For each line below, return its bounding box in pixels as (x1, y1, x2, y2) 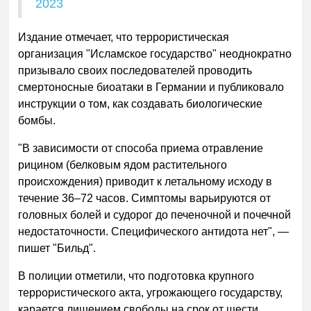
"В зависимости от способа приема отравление (18, 142, 264, 154)
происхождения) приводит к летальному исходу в (18, 175, 273, 187)
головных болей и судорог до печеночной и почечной (18, 208, 292, 221)
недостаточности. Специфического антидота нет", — (18, 225, 289, 237)
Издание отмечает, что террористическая (18, 31, 230, 44)
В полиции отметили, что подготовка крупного (18, 269, 255, 282)
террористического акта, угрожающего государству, (18, 286, 283, 299)
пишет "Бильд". (18, 242, 96, 254)
